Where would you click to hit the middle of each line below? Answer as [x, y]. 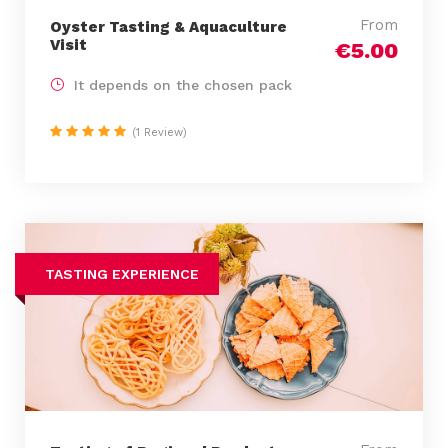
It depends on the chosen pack [183, 84]
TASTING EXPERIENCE [122, 273]
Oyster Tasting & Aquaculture [168, 26]
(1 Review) [159, 132]
